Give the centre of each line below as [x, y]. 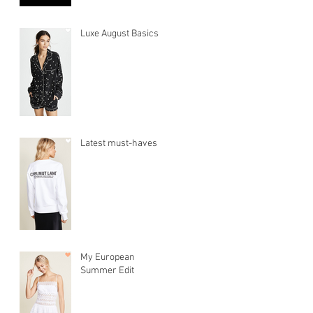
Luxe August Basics [119, 34]
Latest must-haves [119, 143]
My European [108, 257]
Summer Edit [107, 270]
